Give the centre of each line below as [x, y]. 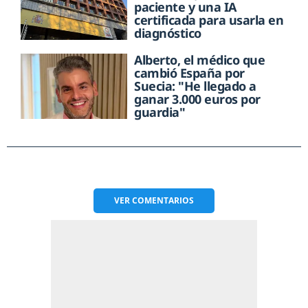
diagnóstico [168, 33]
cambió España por [189, 73]
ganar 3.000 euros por [197, 99]
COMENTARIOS [163, 201]
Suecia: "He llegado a [195, 86]
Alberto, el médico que [200, 60]
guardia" [160, 112]
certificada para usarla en [209, 20]
